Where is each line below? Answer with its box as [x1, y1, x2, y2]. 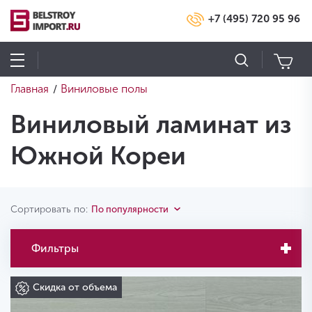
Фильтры [31, 242, 79, 255]
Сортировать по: [10, 203, 88, 215]
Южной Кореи [10, 141, 186, 171]
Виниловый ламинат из [10, 109, 291, 139]
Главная [10, 82, 49, 95]
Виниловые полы [61, 82, 148, 95]
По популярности [91, 204, 169, 214]
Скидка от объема [33, 281, 117, 293]
